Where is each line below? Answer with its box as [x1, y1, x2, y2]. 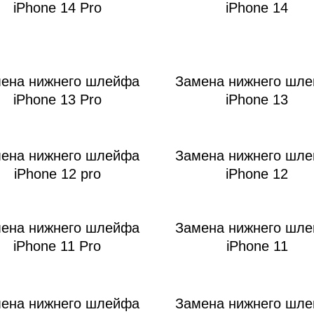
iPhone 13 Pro [13, 92, 102, 108]
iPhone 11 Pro [13, 238, 101, 254]
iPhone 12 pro [13, 166, 101, 182]
